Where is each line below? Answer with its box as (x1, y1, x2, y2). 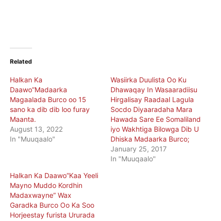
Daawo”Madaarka (10, 85, 67, 94)
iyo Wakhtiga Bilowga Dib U (110, 124, 199, 133)
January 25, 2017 (110, 144, 167, 153)
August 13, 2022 (10, 124, 63, 133)
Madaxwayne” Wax (10, 190, 72, 199)
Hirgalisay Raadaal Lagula (110, 95, 194, 104)
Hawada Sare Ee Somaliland (110, 114, 201, 123)
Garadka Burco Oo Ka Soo (10, 200, 94, 209)
